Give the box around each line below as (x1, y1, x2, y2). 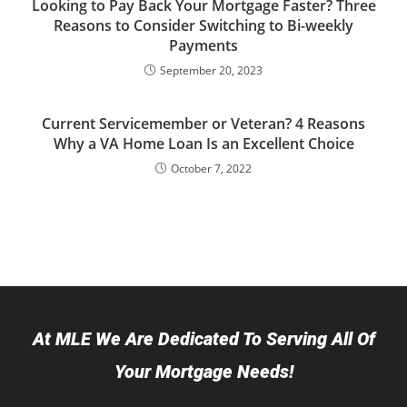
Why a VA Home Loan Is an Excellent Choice (53, 134, 354, 154)
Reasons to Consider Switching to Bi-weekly (54, 15, 353, 35)
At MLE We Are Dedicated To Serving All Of (32, 328, 375, 350)
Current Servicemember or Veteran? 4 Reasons (42, 114, 365, 134)
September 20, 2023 (160, 63, 263, 78)
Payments (169, 35, 238, 55)
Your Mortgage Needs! (114, 361, 293, 382)
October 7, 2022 (171, 161, 252, 176)
